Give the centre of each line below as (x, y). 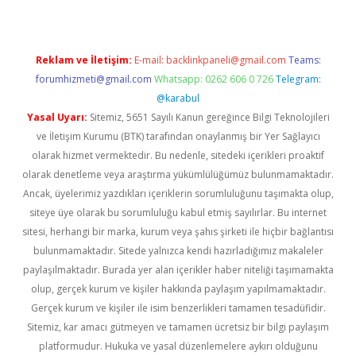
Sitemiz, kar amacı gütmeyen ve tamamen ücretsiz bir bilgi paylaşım (178, 327)
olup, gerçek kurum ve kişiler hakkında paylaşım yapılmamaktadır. (178, 289)
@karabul (178, 98)
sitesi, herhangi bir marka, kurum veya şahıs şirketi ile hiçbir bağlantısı (178, 232)
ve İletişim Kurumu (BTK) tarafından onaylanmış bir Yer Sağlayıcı (178, 136)
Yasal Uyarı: (57, 117)
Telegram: (298, 79)
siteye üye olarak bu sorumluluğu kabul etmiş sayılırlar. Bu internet (178, 213)
